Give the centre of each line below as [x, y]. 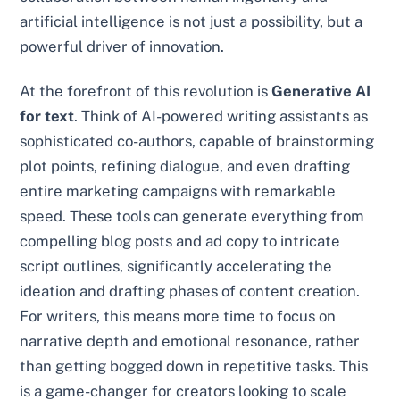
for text [47, 117]
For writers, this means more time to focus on [178, 317]
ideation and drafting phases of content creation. [190, 292]
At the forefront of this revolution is [146, 92]
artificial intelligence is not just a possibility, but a [192, 22]
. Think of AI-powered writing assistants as [221, 117]
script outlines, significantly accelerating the [176, 267]
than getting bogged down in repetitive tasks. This [194, 367]
